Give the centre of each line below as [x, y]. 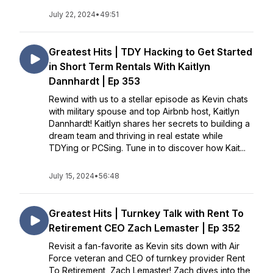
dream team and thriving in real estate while [136, 136]
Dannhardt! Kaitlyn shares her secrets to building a [149, 123]
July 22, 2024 [72, 14]
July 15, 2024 [72, 176]
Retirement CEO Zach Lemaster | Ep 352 [144, 228]
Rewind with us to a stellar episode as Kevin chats [148, 99]
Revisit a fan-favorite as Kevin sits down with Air [144, 246]
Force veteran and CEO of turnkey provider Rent [147, 258]
